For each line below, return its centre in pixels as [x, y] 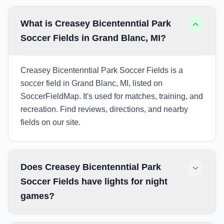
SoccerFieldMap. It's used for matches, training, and [112, 96]
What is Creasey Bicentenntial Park [96, 23]
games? [37, 196]
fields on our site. [50, 122]
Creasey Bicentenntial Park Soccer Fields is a [102, 70]
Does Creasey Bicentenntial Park [91, 167]
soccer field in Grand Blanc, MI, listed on [91, 83]
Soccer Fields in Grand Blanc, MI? [93, 38]
